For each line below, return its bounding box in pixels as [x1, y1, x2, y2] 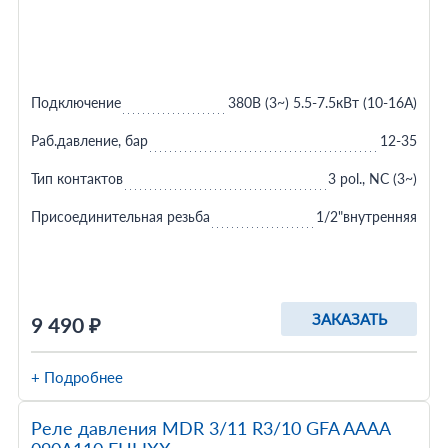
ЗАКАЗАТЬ [311, 310, 387, 328]
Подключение [30, 94, 121, 111]
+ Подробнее [30, 368, 123, 386]
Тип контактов [30, 170, 123, 187]
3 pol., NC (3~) [328, 170, 418, 187]
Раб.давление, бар [30, 132, 148, 149]
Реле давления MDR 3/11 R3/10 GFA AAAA [30, 417, 390, 439]
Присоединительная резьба [30, 208, 210, 225]
